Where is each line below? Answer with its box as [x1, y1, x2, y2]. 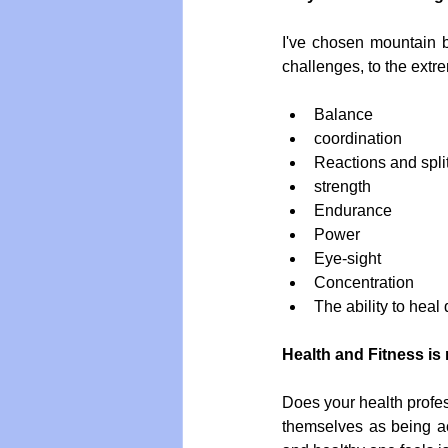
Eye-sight [314, 250, 389, 268]
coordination [314, 130, 410, 148]
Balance [314, 106, 381, 124]
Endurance [314, 202, 400, 220]
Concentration [314, 274, 422, 292]
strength [314, 178, 379, 196]
